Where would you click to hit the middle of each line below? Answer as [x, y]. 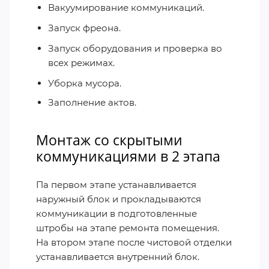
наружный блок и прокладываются [119, 199]
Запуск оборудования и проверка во [135, 49]
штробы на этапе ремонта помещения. [128, 228]
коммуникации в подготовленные [116, 213]
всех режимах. [81, 63]
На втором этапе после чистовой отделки [134, 242]
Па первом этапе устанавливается [116, 184]
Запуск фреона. [84, 28]
